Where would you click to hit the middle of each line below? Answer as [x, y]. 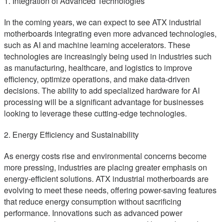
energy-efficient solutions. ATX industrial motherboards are [106, 179]
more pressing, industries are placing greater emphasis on [106, 167]
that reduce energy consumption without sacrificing [93, 202]
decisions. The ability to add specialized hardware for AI [102, 91]
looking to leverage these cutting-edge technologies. [95, 113]
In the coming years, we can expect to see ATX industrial [103, 22]
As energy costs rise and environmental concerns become [105, 156]
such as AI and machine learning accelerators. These [97, 45]
